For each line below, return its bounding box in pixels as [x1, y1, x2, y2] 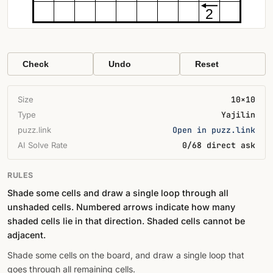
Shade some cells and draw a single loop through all [7, 188, 229, 198]
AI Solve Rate [18, 140, 68, 150]
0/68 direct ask [182, 140, 255, 151]
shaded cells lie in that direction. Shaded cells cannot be [7, 216, 245, 226]
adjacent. [7, 230, 46, 240]
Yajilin [221, 110, 255, 120]
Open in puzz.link [172, 125, 255, 135]
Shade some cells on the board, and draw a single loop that [7, 250, 244, 260]
